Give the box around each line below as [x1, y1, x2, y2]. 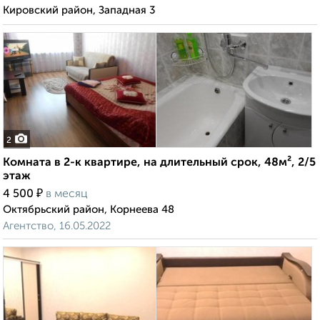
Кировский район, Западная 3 [3, 5, 156, 16]
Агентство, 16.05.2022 [3, 221, 111, 232]
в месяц [46, 189, 88, 201]
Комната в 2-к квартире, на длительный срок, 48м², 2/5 [3, 157, 316, 169]
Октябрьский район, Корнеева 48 [3, 204, 174, 216]
